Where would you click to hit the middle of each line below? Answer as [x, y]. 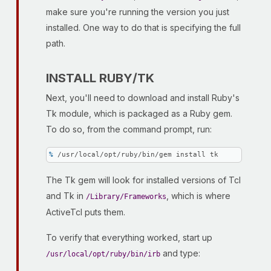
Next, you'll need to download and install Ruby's [143, 98]
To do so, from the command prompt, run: [129, 129]
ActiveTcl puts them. [86, 212]
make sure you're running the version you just [138, 12]
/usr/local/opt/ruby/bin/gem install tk [138, 155]
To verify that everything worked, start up [129, 237]
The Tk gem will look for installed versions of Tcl [143, 180]
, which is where [198, 196]
